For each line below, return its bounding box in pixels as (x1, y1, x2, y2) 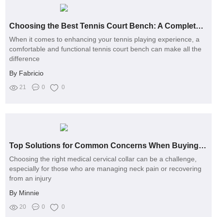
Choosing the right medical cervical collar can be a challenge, (9, 155, 197, 163)
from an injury (9, 174, 52, 183)
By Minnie (9, 189, 40, 197)
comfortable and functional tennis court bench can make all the (9, 45, 202, 53)
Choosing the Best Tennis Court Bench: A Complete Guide (196, 22, 204, 31)
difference (9, 55, 40, 63)
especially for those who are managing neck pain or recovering (9, 165, 202, 173)
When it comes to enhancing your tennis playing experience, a (9, 35, 200, 44)
